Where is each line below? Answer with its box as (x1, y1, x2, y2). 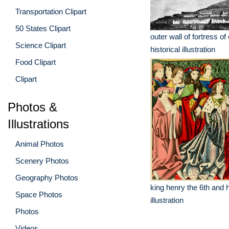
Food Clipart (15, 57, 56, 66)
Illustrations (8, 117, 69, 131)
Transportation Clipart (15, 7, 86, 16)
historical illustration (150, 45, 215, 54)
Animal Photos (15, 139, 64, 148)
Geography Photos (15, 173, 78, 182)
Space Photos (15, 190, 62, 199)
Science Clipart (15, 40, 66, 50)
